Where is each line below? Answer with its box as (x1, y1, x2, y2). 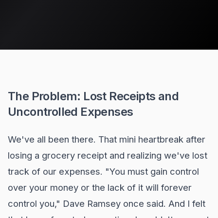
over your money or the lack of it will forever (8, 182, 192, 193)
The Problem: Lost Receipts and (8, 89, 179, 103)
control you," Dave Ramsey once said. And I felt (8, 198, 205, 209)
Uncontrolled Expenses (8, 105, 133, 119)
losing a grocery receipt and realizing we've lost (8, 150, 207, 161)
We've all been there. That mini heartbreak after (8, 134, 205, 145)
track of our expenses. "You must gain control (8, 166, 199, 177)
